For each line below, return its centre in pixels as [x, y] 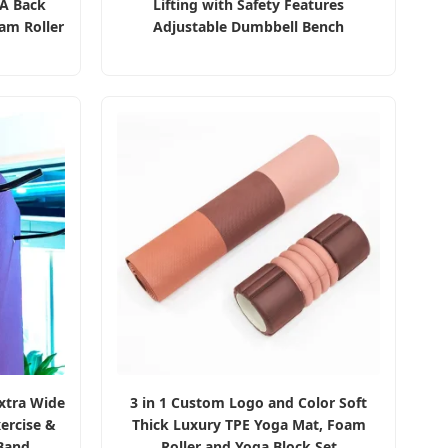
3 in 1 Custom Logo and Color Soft [248, 402]
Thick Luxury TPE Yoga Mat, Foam [248, 424]
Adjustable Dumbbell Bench [248, 26]
